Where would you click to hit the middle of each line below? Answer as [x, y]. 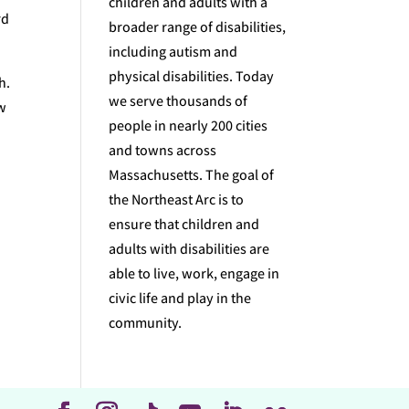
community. [146, 323]
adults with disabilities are [189, 249]
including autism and [173, 52]
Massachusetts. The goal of [192, 175]
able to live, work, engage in [194, 273]
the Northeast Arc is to [177, 199]
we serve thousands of [178, 101]
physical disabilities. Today [192, 76]
